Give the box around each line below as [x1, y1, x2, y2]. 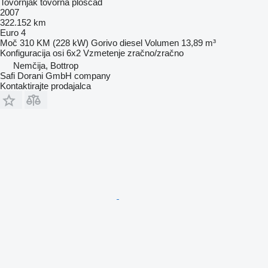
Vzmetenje [83, 47, 125, 58]
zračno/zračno [127, 47, 184, 58]
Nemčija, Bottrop [13, 60, 78, 71]
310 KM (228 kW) [20, 37, 89, 48]
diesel [120, 37, 142, 48]
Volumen [145, 37, 179, 48]
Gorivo [91, 37, 117, 48]
